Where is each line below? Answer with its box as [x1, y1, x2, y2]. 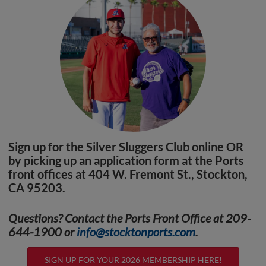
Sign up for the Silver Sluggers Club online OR [8, 139, 243, 154]
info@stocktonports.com [77, 224, 195, 239]
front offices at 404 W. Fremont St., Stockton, [8, 166, 248, 181]
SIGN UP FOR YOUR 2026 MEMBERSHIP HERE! [44, 254, 222, 265]
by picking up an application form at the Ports [8, 153, 244, 167]
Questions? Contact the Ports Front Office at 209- [8, 210, 251, 225]
